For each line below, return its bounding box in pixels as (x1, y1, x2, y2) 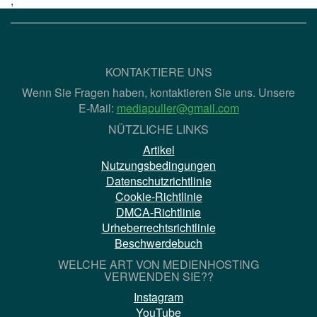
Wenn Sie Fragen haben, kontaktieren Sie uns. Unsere (22, 83, 295, 100)
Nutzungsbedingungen (101, 156, 216, 173)
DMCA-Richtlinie (116, 203, 201, 220)
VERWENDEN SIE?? (103, 267, 214, 284)
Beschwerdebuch (115, 234, 202, 251)
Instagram (134, 288, 183, 305)
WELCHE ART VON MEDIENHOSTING (58, 255, 259, 272)
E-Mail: (78, 99, 117, 116)
